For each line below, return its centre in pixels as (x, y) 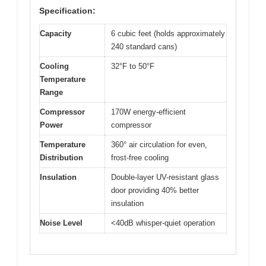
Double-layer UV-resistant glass (165, 178)
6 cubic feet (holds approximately (168, 34)
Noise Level (61, 223)
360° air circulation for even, (159, 145)
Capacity (56, 34)
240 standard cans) (144, 47)
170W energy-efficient (148, 112)
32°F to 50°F (133, 66)
